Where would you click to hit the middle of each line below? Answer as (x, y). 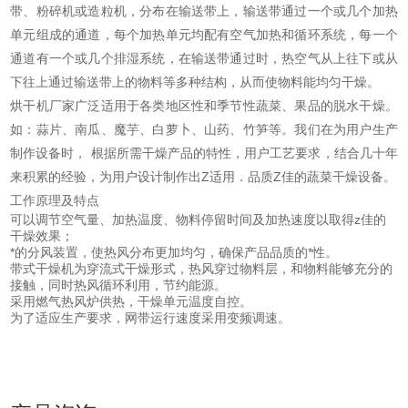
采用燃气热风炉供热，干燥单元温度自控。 (132, 302)
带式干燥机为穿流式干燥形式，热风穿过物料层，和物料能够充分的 (202, 269)
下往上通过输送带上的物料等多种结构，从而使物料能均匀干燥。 (195, 82)
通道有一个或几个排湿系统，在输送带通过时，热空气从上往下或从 (204, 59)
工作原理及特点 (55, 201)
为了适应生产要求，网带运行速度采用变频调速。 (151, 318)
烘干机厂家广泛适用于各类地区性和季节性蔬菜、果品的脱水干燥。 (204, 106)
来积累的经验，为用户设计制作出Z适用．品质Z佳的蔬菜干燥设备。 (204, 177)
